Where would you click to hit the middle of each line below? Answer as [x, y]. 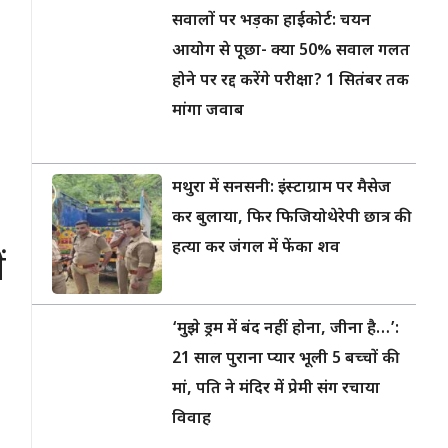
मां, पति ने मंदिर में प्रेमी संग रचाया [276, 389]
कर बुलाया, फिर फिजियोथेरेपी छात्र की [289, 218]
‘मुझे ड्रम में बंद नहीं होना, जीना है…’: [285, 329]
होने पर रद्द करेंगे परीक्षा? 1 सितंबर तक [290, 81]
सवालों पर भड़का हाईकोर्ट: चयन [271, 21]
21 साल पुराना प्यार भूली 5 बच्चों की [283, 359]
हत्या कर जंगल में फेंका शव [256, 248]
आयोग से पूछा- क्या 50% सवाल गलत [291, 51]
